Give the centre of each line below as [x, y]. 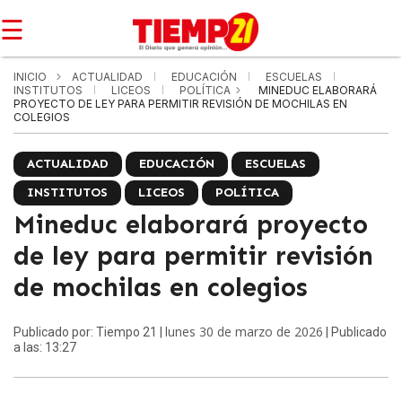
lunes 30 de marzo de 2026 [244, 332]
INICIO [30, 77]
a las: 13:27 [45, 347]
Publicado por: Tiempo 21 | [89, 332]
